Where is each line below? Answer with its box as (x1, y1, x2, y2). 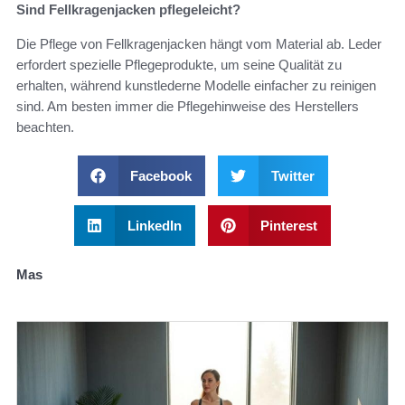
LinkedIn (127, 218, 182, 234)
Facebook (130, 168, 192, 184)
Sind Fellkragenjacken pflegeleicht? (16, 2, 240, 18)
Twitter (270, 168, 315, 184)
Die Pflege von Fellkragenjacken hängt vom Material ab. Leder (16, 36, 381, 52)
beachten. (16, 119, 74, 136)
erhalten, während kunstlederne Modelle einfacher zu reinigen (16, 78, 376, 94)
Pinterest (260, 218, 317, 234)
